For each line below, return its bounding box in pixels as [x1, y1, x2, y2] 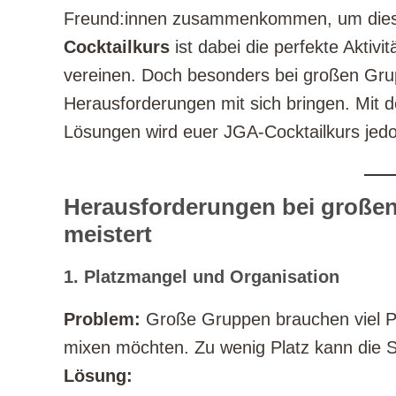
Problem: [64, 309, 141, 330]
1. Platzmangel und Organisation [64, 267, 339, 287]
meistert [64, 221, 152, 248]
